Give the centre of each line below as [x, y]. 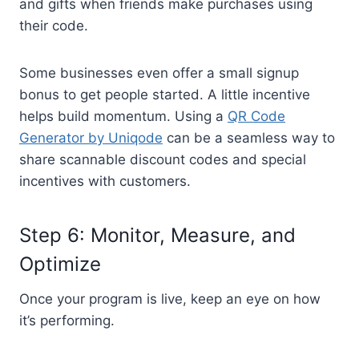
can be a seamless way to [249, 137]
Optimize [60, 264]
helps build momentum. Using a [123, 116]
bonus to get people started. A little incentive [165, 94]
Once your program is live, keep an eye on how [170, 298]
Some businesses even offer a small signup [159, 73]
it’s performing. [67, 320]
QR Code [256, 116]
